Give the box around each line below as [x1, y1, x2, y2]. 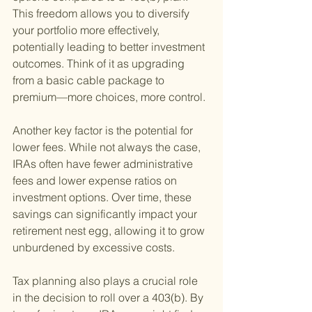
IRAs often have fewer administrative [13, 157, 196, 171]
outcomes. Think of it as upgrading [13, 56, 187, 71]
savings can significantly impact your [13, 207, 200, 221]
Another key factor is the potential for [13, 123, 196, 138]
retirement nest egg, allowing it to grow [13, 224, 208, 238]
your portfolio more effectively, [13, 23, 162, 38]
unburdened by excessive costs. [13, 240, 175, 255]
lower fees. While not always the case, [13, 140, 203, 155]
